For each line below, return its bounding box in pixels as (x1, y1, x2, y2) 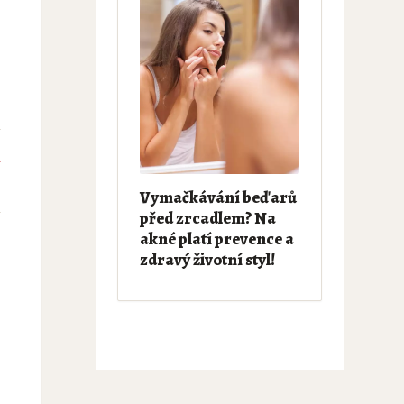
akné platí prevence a (139, 227, 294, 251)
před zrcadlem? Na (139, 207, 276, 230)
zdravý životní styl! (139, 248, 275, 271)
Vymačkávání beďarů (139, 186, 297, 209)
